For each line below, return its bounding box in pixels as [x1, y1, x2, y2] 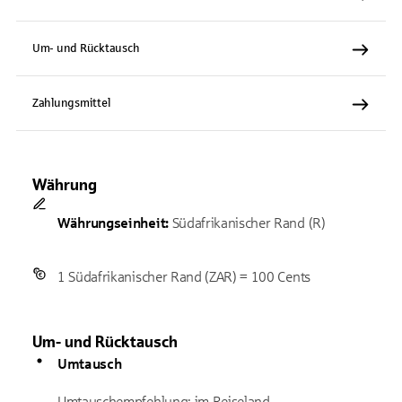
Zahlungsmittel [32, 97, 110, 109]
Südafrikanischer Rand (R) [168, 215, 326, 231]
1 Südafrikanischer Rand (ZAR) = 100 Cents [57, 269, 310, 284]
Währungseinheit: [57, 215, 169, 231]
